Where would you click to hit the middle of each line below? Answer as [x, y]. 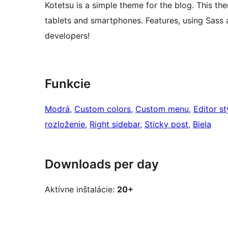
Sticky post [166, 124]
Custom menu [162, 109]
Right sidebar [115, 124]
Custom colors [103, 109]
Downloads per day [102, 164]
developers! [67, 36]
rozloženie [65, 124]
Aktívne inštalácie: [81, 190]
